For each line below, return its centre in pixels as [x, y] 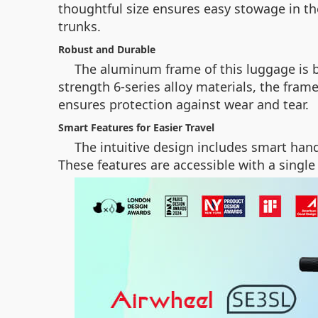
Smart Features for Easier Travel [136, 127]
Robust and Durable [107, 49]
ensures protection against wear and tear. [183, 104]
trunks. [79, 26]
